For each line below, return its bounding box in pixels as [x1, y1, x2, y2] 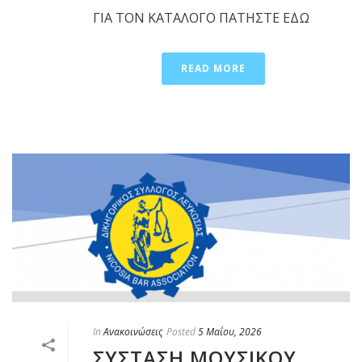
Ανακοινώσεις [103, 325, 162, 339]
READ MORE [181, 61, 246, 75]
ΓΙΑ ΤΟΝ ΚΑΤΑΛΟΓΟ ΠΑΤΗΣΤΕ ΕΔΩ [93, 8, 309, 27]
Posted [166, 325, 196, 339]
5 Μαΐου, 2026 [198, 325, 262, 339]
